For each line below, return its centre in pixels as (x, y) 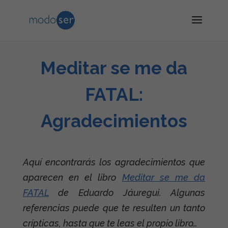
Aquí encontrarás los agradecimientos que (114, 162)
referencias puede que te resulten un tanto (114, 208)
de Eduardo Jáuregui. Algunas (127, 193)
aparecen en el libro (72, 177)
